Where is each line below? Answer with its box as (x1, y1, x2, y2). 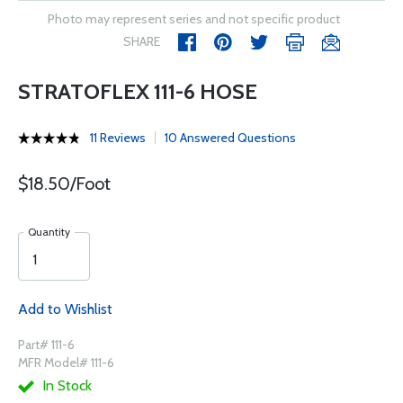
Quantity (28, 225, 70, 238)
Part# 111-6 (18, 336, 75, 353)
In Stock (39, 377, 92, 394)
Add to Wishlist (18, 300, 112, 318)
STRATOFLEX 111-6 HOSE (18, 78, 257, 104)
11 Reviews (90, 130, 146, 146)
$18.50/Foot (18, 173, 111, 194)
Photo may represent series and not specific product (48, 11, 340, 27)
